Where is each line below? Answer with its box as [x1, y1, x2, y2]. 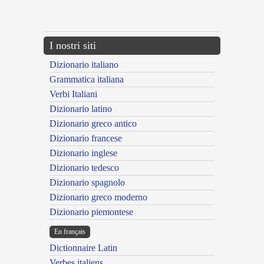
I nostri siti [49, 39, 96, 52]
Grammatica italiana [49, 74, 124, 85]
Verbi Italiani [49, 89, 97, 100]
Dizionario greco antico [49, 118, 137, 129]
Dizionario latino [49, 104, 112, 114]
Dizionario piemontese [49, 207, 133, 217]
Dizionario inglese [49, 148, 117, 159]
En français [54, 227, 85, 236]
